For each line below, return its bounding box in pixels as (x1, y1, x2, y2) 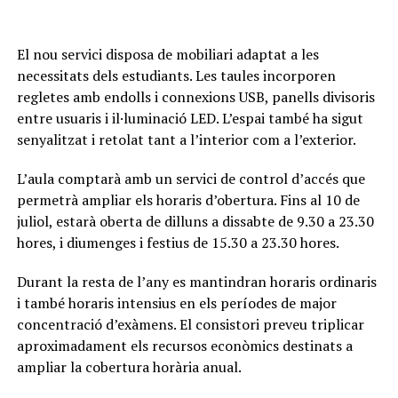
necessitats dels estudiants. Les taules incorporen (16, 66, 336, 85)
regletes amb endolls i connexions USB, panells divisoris (16, 87, 375, 107)
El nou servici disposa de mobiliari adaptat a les (16, 44, 319, 64)
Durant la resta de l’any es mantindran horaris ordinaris (16, 272, 377, 291)
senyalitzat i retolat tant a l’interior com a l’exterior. (16, 130, 356, 149)
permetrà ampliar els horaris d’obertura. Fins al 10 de (16, 190, 360, 210)
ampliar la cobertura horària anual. (16, 357, 242, 377)
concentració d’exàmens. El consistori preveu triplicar (16, 314, 364, 334)
